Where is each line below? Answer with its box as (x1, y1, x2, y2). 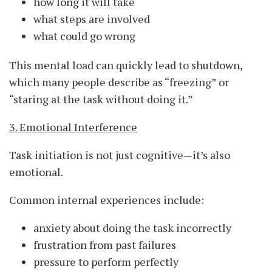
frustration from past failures (33, 237, 176, 253)
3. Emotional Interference (9, 120, 137, 135)
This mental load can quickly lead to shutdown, (9, 58, 242, 73)
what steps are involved (33, 12, 150, 27)
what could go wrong (33, 29, 135, 44)
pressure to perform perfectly (33, 254, 178, 270)
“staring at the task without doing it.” (9, 92, 193, 107)
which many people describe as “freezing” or (9, 75, 229, 90)
